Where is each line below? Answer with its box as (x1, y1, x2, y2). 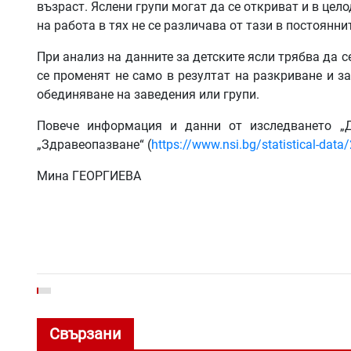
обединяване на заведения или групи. (37, 86, 259, 102)
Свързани (49, 324, 121, 343)
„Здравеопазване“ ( (37, 136, 151, 152)
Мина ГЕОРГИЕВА (37, 168, 141, 183)
